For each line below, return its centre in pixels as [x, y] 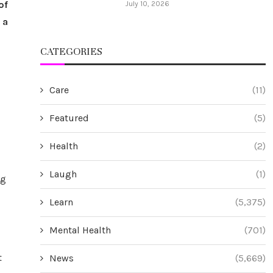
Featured [69, 118]
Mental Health [80, 230]
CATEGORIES [71, 51]
